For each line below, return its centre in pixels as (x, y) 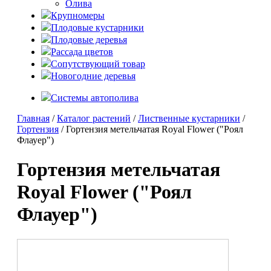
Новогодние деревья (93, 76)
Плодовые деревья (89, 40)
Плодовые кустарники (97, 28)
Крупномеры (78, 15)
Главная (33, 118)
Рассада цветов (82, 52)
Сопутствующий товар (98, 64)
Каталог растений (94, 118)
